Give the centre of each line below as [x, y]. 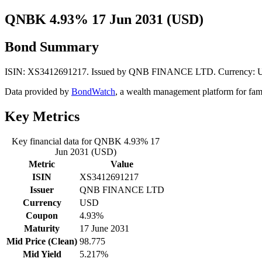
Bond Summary [52, 46]
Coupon [42, 215]
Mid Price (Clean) [42, 241]
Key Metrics [42, 116]
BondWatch [93, 91]
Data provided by [38, 91]
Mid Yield [42, 254]
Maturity [42, 228]
